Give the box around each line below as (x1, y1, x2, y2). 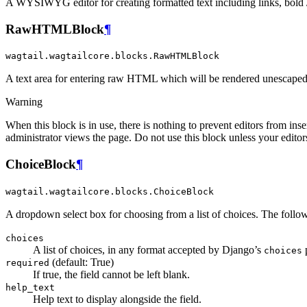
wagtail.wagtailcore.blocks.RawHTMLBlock (5, 51, 219, 62)
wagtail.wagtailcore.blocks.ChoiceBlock (5, 186, 214, 197)
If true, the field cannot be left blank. (33, 268, 190, 280)
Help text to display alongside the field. (33, 293, 201, 305)
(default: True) (49, 256, 114, 268)
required (5, 257, 49, 268)
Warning (5, 96, 42, 108)
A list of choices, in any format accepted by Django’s (33, 243, 264, 256)
